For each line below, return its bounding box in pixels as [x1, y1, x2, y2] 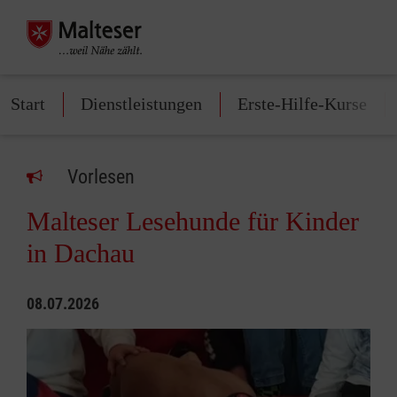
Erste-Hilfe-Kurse [237, 94, 367, 113]
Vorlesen [67, 166, 135, 188]
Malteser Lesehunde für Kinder [27, 206, 359, 236]
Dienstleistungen [81, 94, 202, 113]
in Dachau [27, 238, 135, 268]
